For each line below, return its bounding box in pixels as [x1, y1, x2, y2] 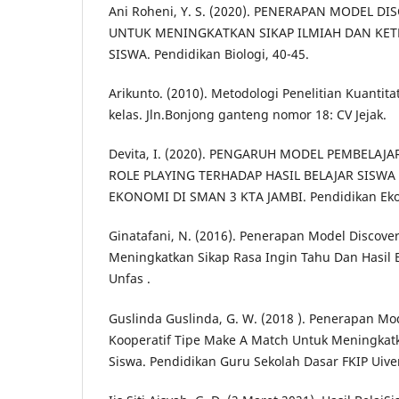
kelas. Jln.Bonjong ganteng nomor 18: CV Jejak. [109, 106, 387, 124]
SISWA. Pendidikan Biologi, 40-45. [109, 45, 309, 63]
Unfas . [109, 270, 151, 288]
